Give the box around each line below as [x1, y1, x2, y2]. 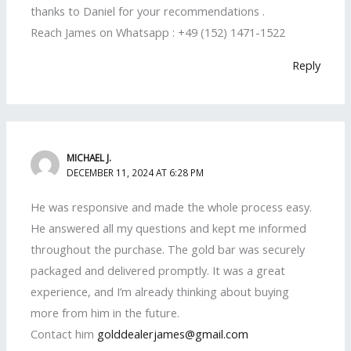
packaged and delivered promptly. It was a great [31, 262, 286, 279]
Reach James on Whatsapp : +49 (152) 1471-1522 [31, 24, 286, 41]
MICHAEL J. [67, 150, 112, 164]
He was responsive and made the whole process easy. [31, 199, 313, 215]
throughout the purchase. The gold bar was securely [31, 241, 306, 258]
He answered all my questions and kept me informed [31, 220, 307, 237]
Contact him [31, 326, 98, 342]
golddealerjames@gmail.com [97, 326, 249, 342]
